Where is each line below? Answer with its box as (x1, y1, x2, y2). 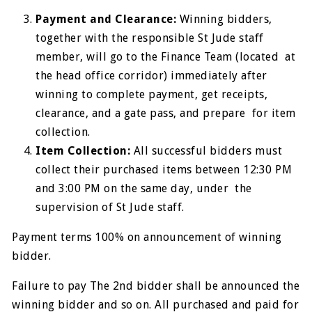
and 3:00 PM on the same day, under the (36, 182, 252, 196)
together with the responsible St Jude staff (36, 31, 264, 45)
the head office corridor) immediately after (36, 69, 267, 83)
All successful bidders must (133, 144, 283, 158)
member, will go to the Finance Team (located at (36, 50, 296, 64)
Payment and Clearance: (36, 13, 180, 26)
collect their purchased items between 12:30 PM (36, 163, 292, 177)
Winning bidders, (179, 13, 272, 26)
